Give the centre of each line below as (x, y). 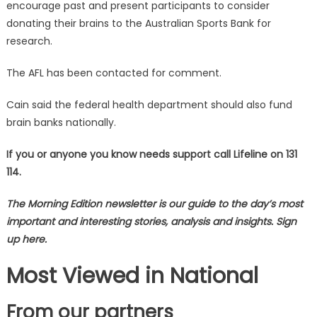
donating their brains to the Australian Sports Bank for (138, 24)
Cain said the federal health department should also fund (149, 105)
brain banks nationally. (61, 123)
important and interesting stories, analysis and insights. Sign (151, 222)
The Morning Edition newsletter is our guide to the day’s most (154, 204)
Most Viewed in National (132, 276)
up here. (26, 240)
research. (29, 41)
